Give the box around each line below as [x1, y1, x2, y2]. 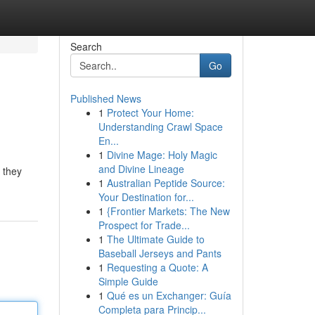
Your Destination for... [98, 190, 194, 204]
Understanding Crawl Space [98, 120, 223, 134]
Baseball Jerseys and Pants [98, 246, 221, 260]
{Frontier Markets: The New [106, 204, 230, 218]
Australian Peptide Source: [106, 176, 225, 190]
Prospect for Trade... [98, 218, 190, 232]
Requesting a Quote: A [106, 260, 208, 274]
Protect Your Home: [106, 105, 194, 120]
